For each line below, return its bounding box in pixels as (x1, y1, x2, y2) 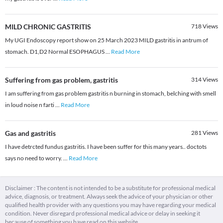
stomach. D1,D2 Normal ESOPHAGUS (5, 48, 106, 56)
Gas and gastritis (5, 129, 56, 138)
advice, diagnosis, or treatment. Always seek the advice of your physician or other (5, 193, 213, 201)
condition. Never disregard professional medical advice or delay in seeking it (5, 210, 200, 218)
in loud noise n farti (5, 101, 55, 109)
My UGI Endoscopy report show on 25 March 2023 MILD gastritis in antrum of (5, 36, 208, 44)
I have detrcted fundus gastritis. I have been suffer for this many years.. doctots (5, 143, 207, 151)
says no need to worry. (5, 154, 63, 162)
